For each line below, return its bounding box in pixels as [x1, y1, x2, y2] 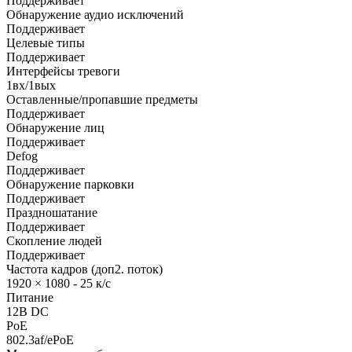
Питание [6, 290, 53, 304]
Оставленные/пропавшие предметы [6, 92, 198, 106]
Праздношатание [6, 205, 97, 219]
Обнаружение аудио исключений [6, 7, 184, 21]
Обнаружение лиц [6, 120, 104, 134]
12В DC [6, 304, 49, 318]
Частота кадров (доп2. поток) [6, 262, 163, 276]
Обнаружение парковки [6, 177, 134, 191]
